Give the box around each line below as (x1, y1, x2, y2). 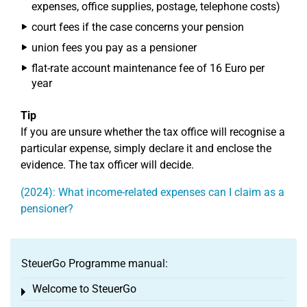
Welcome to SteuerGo (32, 282, 136, 295)
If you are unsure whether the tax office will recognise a (21, 125, 285, 138)
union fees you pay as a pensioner (32, 40, 197, 54)
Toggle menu (23, 286, 86, 299)
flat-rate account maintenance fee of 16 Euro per (32, 61, 265, 75)
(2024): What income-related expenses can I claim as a (21, 185, 284, 199)
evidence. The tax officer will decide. (21, 158, 194, 171)
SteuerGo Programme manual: (21, 256, 168, 270)
